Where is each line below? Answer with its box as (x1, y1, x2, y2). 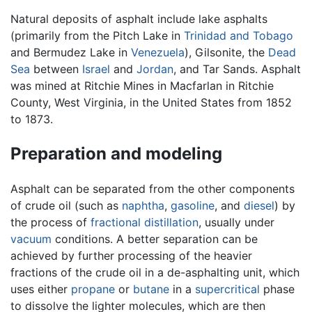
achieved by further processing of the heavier (10, 249, 252, 263)
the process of (10, 215, 91, 230)
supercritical (195, 282, 260, 297)
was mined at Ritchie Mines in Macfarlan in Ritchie (10, 79, 274, 93)
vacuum (10, 232, 52, 247)
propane (71, 282, 115, 297)
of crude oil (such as (10, 198, 122, 213)
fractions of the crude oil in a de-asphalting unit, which (10, 265, 299, 280)
